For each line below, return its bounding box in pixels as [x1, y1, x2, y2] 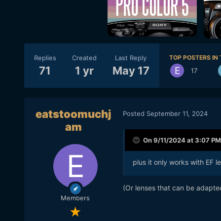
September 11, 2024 [146, 109, 208, 117]
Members [61, 194, 90, 202]
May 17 [112, 64, 149, 77]
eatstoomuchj [35, 108, 111, 121]
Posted [122, 109, 147, 117]
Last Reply [115, 53, 147, 62]
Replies [34, 53, 56, 62]
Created [72, 53, 97, 62]
